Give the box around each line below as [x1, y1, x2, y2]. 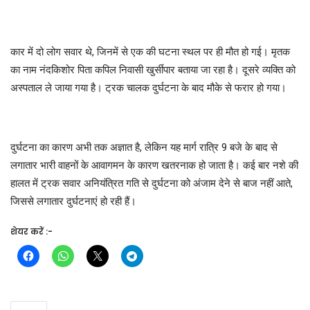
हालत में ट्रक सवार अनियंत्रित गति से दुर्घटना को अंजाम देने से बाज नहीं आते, [10, 176, 293, 190]
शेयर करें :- [10, 225, 53, 237]
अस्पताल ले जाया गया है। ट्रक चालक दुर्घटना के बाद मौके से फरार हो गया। [10, 81, 286, 94]
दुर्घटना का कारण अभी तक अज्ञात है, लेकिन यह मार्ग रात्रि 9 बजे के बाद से [10, 140, 277, 154]
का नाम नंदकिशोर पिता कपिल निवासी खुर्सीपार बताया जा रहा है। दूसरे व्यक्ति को [10, 63, 295, 76]
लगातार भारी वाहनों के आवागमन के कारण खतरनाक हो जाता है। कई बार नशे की [10, 158, 298, 172]
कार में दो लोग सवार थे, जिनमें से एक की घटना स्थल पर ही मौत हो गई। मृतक [10, 45, 290, 58]
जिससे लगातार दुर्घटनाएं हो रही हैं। [10, 194, 136, 208]
